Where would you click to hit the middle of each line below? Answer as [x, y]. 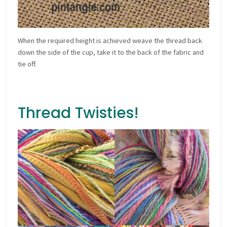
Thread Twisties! [79, 113]
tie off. [27, 64]
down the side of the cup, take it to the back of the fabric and [111, 52]
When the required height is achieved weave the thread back [110, 41]
